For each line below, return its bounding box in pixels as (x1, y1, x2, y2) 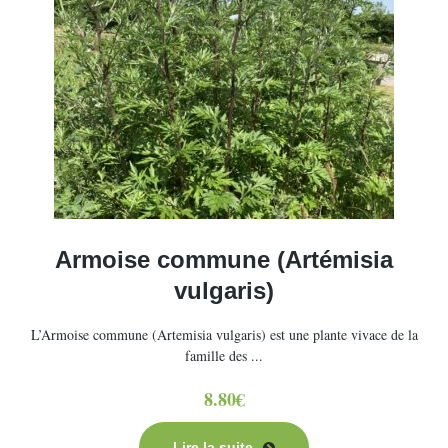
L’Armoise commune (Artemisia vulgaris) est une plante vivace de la (30, 325, 418, 344)
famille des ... (185, 346, 263, 365)
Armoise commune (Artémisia (55, 246, 393, 273)
